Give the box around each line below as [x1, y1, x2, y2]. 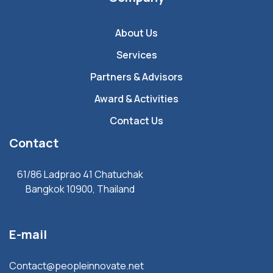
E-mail [9, 226, 47, 243]
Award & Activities [94, 92, 179, 106]
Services [116, 48, 157, 62]
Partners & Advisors [90, 70, 183, 84]
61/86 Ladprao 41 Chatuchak [16, 168, 143, 182]
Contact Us [110, 114, 163, 128]
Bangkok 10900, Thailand [25, 182, 135, 196]
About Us [115, 26, 158, 40]
